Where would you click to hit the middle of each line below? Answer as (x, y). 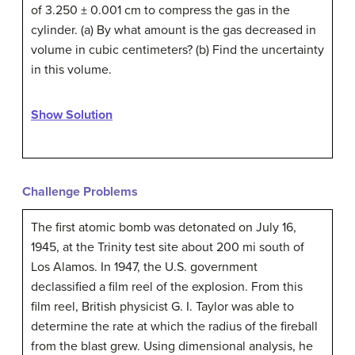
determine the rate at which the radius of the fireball (174, 327)
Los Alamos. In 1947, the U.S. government (144, 267)
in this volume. (71, 70)
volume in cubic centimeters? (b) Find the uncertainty (177, 50)
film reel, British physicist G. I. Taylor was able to (162, 307)
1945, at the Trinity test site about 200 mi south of (168, 248)
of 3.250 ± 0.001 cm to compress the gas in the (160, 11)
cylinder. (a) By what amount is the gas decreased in (174, 31)
